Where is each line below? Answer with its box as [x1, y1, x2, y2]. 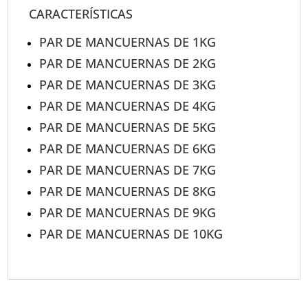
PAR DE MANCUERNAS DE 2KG [39, 54, 217, 71]
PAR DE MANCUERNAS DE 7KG [39, 161, 217, 178]
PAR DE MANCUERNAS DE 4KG [39, 97, 217, 114]
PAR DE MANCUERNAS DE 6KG [39, 140, 217, 157]
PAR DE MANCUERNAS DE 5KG [39, 118, 217, 135]
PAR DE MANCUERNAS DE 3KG [39, 76, 217, 93]
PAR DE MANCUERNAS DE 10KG [39, 225, 223, 242]
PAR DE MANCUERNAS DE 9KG [39, 203, 217, 221]
